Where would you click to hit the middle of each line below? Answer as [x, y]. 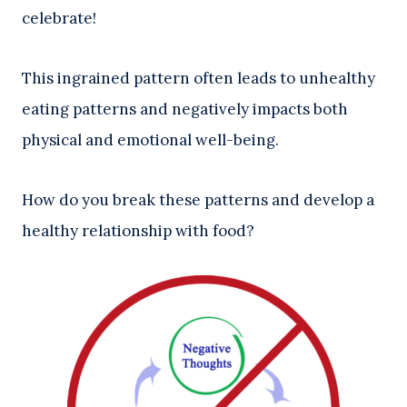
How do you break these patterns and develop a [198, 200]
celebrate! [59, 19]
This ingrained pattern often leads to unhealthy [199, 79]
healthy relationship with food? [140, 231]
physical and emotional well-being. [152, 140]
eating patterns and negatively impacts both [185, 109]
